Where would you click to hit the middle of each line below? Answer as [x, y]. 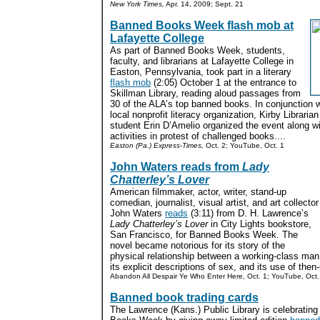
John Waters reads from [176, 167]
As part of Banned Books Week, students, [197, 50]
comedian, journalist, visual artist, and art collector [214, 202]
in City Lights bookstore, [260, 224]
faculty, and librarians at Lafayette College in [202, 61]
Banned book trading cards [184, 297]
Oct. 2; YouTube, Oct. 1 [244, 145]
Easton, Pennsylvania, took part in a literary [201, 72]
